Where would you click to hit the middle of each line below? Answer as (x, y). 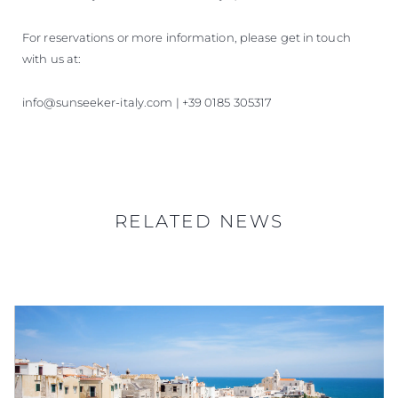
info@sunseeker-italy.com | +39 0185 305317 (147, 102)
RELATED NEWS (199, 221)
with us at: (52, 58)
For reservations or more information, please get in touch (187, 37)
